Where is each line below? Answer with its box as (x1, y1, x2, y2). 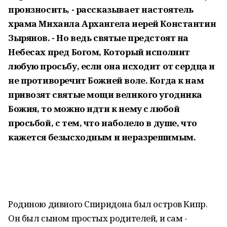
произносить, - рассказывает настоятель (8, 4, 194, 15)
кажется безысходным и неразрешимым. (8, 131, 196, 143)
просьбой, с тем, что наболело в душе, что (8, 117, 197, 129)
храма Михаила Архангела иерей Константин (8, 18, 216, 29)
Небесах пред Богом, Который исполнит (8, 46, 190, 58)
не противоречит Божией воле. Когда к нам (8, 74, 204, 86)
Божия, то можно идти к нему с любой (8, 103, 180, 115)
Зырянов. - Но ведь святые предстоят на (8, 32, 189, 44)
